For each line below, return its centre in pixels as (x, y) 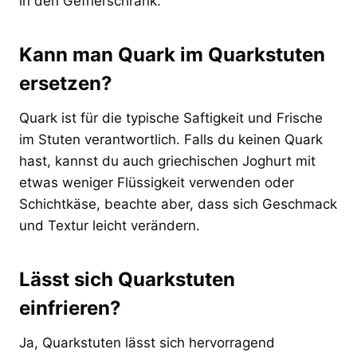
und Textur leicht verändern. (110, 225)
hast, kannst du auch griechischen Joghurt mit (167, 161)
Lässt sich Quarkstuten (127, 279)
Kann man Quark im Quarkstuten (172, 54)
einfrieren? (70, 308)
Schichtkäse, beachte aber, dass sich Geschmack (178, 204)
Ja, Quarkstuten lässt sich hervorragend (147, 342)
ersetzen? (66, 83)
